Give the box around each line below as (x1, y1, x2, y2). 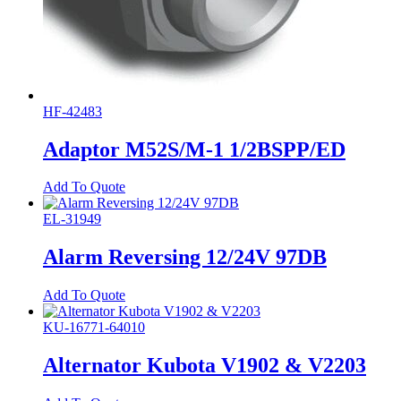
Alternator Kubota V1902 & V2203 (43, 354, 366, 378)
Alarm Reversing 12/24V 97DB (43, 245, 327, 269)
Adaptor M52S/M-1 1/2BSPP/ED (43, 137, 346, 161)
